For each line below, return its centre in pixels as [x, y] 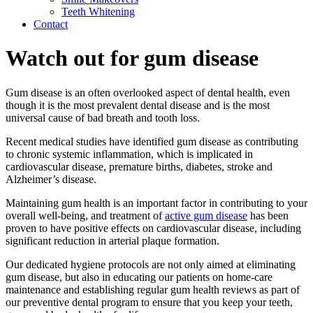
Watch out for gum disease [132, 58]
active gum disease [206, 215]
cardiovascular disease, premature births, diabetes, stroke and [139, 166]
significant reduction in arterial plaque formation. [112, 240]
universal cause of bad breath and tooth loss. [103, 117]
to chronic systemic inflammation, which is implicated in [129, 154]
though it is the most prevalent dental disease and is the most [138, 105]
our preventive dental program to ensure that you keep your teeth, [149, 302]
